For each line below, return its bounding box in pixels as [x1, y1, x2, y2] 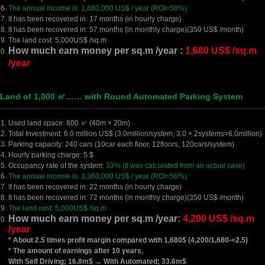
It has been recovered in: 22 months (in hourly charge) [8, 183, 182, 191]
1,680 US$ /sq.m [185, 46, 257, 56]
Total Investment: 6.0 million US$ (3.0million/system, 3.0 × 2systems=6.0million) [8, 130, 262, 138]
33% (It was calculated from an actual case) [106, 161, 245, 170]
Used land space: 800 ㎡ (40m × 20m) [8, 119, 130, 127]
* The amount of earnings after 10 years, [8, 247, 143, 255]
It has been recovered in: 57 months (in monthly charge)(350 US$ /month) [8, 25, 244, 34]
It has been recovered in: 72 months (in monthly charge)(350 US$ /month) [8, 193, 244, 202]
